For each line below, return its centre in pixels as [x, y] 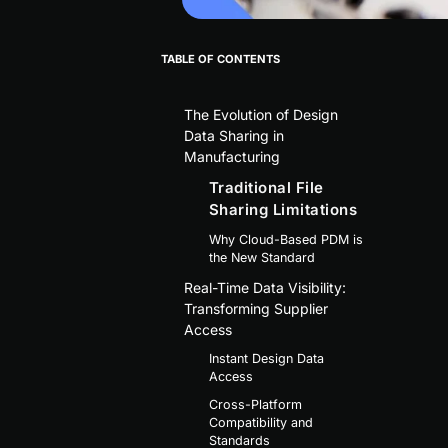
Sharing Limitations [283, 209]
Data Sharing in [233, 135]
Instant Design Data [266, 358]
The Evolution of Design [260, 114]
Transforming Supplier [255, 308]
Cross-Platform [255, 404]
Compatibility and [260, 422]
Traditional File [266, 187]
